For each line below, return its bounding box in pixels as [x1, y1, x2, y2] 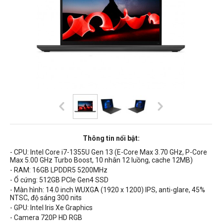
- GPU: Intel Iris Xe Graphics [10, 203, 93, 212]
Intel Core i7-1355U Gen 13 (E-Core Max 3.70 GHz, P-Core [30, 148, 207, 156]
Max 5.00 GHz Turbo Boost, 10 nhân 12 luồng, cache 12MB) [10, 156, 193, 164]
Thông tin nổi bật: [82, 134, 140, 142]
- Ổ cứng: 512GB [10, 175, 61, 184]
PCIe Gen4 [61, 175, 95, 184]
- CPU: [10, 148, 30, 156]
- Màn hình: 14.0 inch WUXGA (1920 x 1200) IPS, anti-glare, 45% [10, 185, 205, 194]
